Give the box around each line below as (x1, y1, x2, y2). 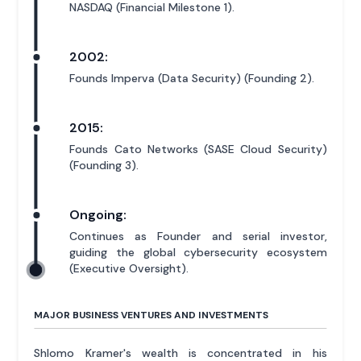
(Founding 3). (69, 158, 139, 173)
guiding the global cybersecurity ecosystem (69, 245, 327, 260)
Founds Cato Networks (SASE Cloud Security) (69, 142, 327, 157)
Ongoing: (69, 206, 127, 224)
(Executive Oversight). (69, 261, 189, 276)
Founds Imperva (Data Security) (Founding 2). (69, 71, 315, 86)
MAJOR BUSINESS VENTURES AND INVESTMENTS (34, 309, 269, 322)
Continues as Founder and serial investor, (69, 229, 327, 244)
